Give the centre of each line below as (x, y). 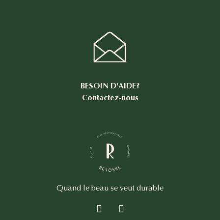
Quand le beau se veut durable (110, 188)
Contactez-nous (110, 98)
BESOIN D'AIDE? (110, 86)
